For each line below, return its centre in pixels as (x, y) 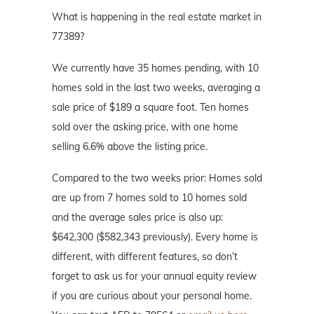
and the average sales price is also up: (137, 217)
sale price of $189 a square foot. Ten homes (150, 107)
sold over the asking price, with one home (145, 127)
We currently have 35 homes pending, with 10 (155, 68)
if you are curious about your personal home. (152, 295)
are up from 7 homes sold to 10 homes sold (149, 197)
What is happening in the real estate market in (157, 16)
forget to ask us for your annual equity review (154, 276)
